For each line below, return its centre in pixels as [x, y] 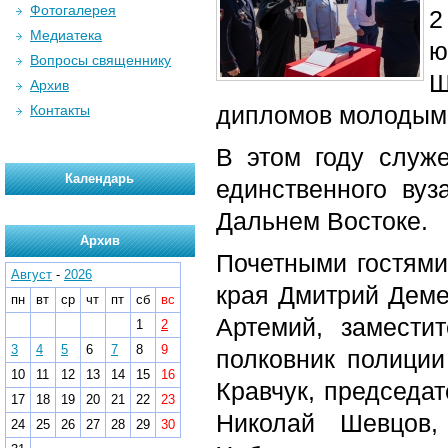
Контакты [60, 110]
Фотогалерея [73, 10]
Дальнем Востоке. [322, 221]
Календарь [100, 178]
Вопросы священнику [100, 60]
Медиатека [66, 35]
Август [31, 274]
